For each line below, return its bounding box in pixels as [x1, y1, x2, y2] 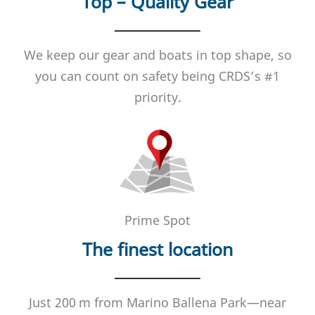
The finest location [82, 236, 233, 261]
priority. [134, 88, 181, 105]
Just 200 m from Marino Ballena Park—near [29, 293, 286, 311]
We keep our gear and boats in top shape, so [23, 46, 292, 63]
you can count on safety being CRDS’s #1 [35, 67, 280, 84]
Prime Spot [124, 211, 191, 229]
